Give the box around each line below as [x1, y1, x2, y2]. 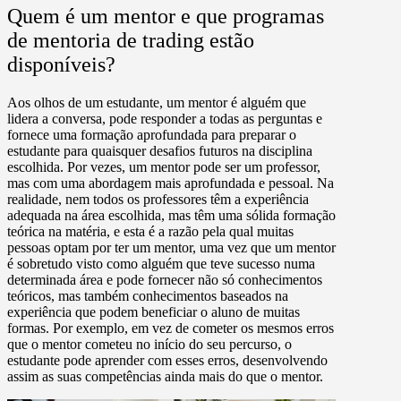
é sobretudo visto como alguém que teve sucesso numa [7, 255, 315, 271]
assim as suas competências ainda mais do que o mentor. [7, 368, 323, 384]
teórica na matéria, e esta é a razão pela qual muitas [7, 223, 294, 239]
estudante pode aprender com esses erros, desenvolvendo [7, 352, 328, 368]
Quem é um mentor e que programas [7, 4, 324, 28]
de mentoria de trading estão [7, 28, 254, 52]
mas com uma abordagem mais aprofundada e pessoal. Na [7, 175, 334, 191]
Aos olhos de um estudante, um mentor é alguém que [7, 94, 306, 110]
